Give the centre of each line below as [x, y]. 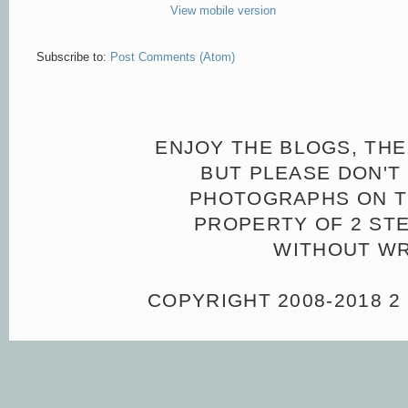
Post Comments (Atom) [173, 57]
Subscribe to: [73, 57]
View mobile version [223, 11]
